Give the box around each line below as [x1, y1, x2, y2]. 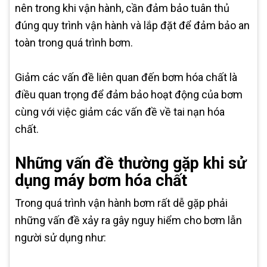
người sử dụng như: [15, 231, 106, 244]
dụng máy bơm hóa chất [15, 171, 187, 191]
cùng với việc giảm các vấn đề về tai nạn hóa [15, 105, 225, 119]
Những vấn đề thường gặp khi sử [15, 154, 246, 173]
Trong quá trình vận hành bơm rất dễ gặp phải [15, 197, 228, 210]
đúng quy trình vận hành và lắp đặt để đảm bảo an [15, 19, 250, 32]
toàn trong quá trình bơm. [15, 36, 133, 49]
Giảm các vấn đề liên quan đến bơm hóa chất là [15, 71, 237, 84]
